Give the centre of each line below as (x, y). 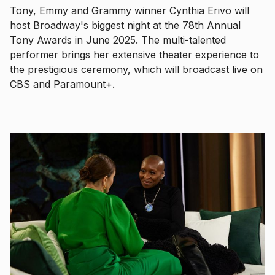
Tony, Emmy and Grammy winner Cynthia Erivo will (130, 10)
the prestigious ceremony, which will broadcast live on (136, 69)
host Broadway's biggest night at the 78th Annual (125, 25)
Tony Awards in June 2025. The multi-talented (118, 40)
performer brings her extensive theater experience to (134, 54)
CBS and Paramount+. (62, 84)
